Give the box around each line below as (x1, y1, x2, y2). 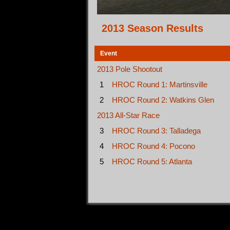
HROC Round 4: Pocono (112, 142, 195, 150)
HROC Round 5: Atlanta (112, 157, 192, 166)
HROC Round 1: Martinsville (112, 80, 207, 89)
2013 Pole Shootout (97, 65, 162, 73)
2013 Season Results (102, 23, 203, 34)
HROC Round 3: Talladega (112, 126, 201, 135)
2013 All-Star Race (97, 111, 160, 120)
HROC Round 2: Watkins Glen (112, 95, 214, 104)
